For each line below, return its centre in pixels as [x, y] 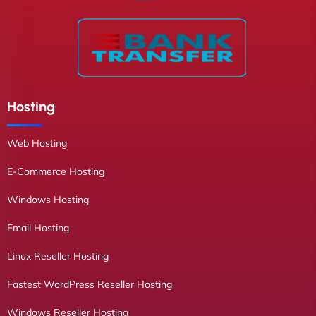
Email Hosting [38, 228]
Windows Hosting [48, 200]
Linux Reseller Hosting [58, 256]
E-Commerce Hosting [56, 171]
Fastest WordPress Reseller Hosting [90, 284]
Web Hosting [37, 143]
